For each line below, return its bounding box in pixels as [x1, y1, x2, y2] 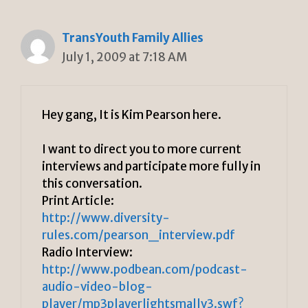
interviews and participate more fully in [42, 159, 261, 175]
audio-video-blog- [42, 279, 153, 295]
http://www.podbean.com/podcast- [42, 262, 247, 278]
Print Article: [42, 193, 114, 209]
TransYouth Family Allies [62, 30, 203, 46]
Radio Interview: [42, 245, 133, 261]
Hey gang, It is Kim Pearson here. [42, 107, 221, 122]
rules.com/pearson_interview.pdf [42, 228, 235, 243]
